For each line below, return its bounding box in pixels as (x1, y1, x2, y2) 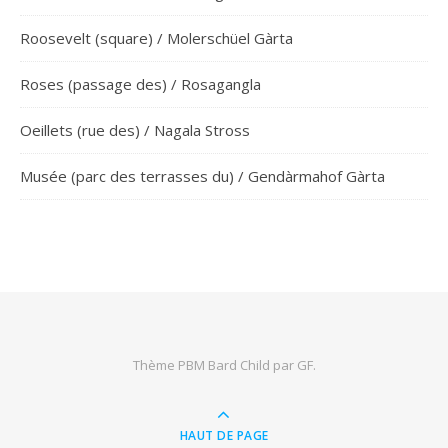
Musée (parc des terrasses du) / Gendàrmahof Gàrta (20, 166, 385, 186)
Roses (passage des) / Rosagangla (20, 74, 261, 94)
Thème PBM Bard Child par (132, 356, 297, 374)
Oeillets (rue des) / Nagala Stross (20, 120, 250, 140)
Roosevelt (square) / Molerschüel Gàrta (20, 28, 293, 48)
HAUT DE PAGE (179, 427, 269, 444)
